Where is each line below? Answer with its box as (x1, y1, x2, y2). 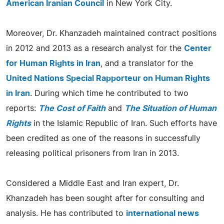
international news (126, 209, 199, 217)
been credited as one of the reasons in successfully (6, 134, 200, 142)
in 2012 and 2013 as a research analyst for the (6, 44, 184, 52)
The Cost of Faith (38, 104, 105, 112)
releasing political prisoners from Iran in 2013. (6, 149, 179, 157)
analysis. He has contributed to (6, 209, 126, 217)
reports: (6, 104, 38, 112)
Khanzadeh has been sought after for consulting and (6, 194, 204, 202)
